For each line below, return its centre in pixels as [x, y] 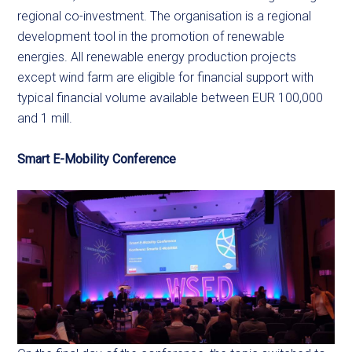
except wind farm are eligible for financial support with [166, 78]
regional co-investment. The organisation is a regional [165, 16]
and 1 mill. [47, 119]
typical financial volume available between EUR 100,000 [170, 98]
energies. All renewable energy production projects [157, 57]
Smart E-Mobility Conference [97, 159]
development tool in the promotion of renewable [151, 37]
